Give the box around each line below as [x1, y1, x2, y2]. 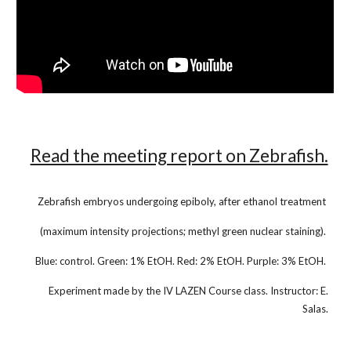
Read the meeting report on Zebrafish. [30, 145, 328, 166]
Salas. [302, 302, 328, 315]
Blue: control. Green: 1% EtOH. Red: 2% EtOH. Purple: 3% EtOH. [34, 255, 328, 267]
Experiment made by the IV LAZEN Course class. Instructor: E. [48, 284, 328, 297]
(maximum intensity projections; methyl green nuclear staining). [39, 225, 328, 237]
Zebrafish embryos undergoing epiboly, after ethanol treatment [37, 195, 328, 208]
